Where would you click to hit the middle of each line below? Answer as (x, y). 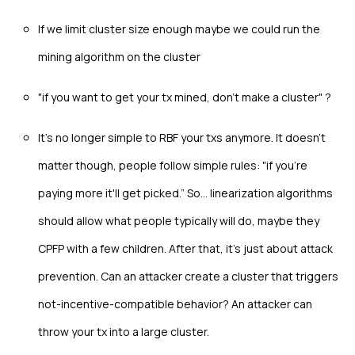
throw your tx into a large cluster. (124, 331)
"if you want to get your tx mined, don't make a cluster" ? (185, 97)
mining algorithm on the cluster (119, 56)
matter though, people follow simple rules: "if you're (173, 165)
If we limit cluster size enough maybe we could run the (179, 29)
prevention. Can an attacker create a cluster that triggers (188, 276)
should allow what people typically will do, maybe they (179, 220)
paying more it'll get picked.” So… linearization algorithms (185, 193)
